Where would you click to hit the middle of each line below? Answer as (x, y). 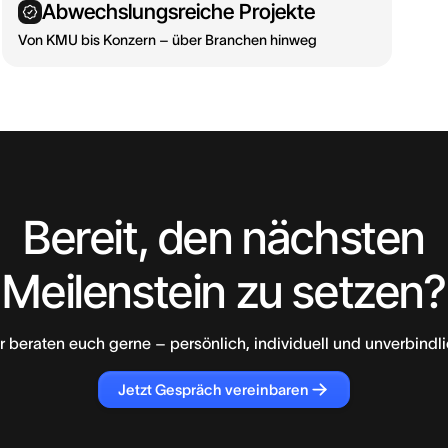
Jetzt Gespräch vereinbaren (213, 389)
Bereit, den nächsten (223, 237)
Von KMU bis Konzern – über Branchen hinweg (167, 40)
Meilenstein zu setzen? (224, 291)
